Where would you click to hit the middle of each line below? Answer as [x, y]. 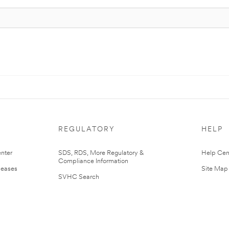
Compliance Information [93, 161]
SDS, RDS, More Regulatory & [101, 153]
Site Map [215, 169]
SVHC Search [79, 177]
